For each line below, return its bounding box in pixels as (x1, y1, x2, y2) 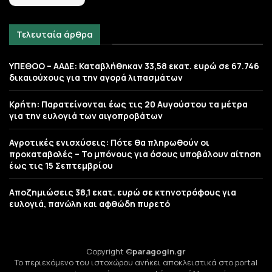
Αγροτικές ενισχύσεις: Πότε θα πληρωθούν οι (9, 137, 209, 149)
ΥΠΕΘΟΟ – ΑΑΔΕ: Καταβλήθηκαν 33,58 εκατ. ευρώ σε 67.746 (9, 60, 259, 72)
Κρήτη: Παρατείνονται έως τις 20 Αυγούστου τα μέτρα (9, 98, 248, 110)
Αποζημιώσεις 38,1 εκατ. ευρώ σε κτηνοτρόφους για (9, 186, 236, 199)
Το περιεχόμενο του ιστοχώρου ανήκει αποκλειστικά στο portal (15, 257, 257, 268)
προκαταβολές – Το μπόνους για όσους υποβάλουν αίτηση (9, 148, 261, 160)
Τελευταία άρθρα (16, 29, 93, 41)
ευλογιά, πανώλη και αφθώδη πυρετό (9, 198, 170, 210)
